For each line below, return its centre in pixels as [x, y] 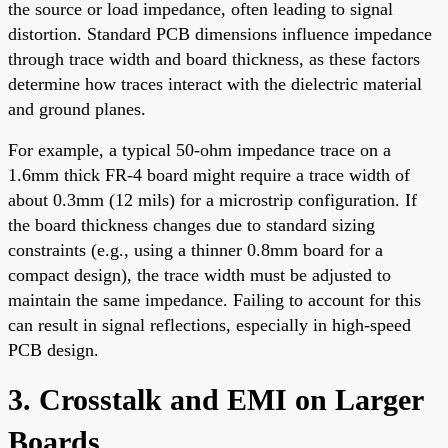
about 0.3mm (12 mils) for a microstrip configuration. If [212, 199]
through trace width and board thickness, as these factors [214, 58]
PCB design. [53, 349]
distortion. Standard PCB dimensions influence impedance [220, 33]
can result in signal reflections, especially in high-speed [209, 324]
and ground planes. [77, 108]
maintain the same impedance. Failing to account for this [214, 299]
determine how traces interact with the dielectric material [215, 83]
